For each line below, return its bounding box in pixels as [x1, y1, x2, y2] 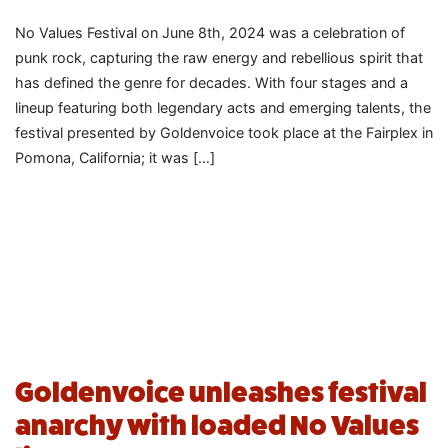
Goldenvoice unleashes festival [15, 377, 427, 409]
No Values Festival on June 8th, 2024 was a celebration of [15, 24, 405, 42]
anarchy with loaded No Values [15, 410, 419, 442]
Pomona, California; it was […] [15, 149, 215, 167]
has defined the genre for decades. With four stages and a [15, 74, 408, 92]
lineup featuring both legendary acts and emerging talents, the [15, 99, 431, 117]
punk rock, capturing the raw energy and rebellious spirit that [15, 49, 423, 67]
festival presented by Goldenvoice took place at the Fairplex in [15, 124, 433, 142]
